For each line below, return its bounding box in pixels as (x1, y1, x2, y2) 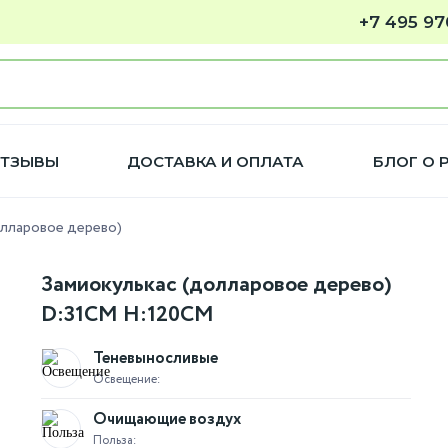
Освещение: (93, 370, 161, 388)
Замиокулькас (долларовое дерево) (41, 269, 392, 301)
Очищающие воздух (93, 408, 241, 431)
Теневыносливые (93, 347, 218, 370)
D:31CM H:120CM (41, 299, 214, 331)
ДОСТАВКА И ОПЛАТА (127, 151, 305, 171)
